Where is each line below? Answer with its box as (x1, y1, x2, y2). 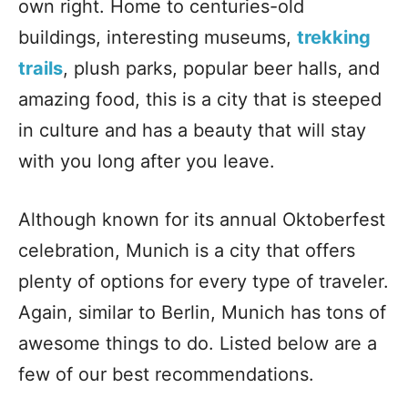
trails (18, 57, 63, 79)
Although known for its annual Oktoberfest (18, 209, 385, 230)
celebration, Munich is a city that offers (18, 240, 355, 261)
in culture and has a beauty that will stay (18, 119, 366, 141)
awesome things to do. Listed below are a (18, 332, 377, 354)
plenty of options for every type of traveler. (18, 270, 389, 292)
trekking (297, 26, 371, 48)
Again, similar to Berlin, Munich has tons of (18, 301, 386, 323)
